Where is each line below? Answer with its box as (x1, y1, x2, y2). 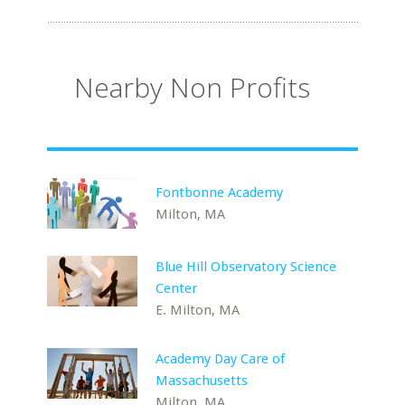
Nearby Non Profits (74, 69, 311, 106)
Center (155, 280, 198, 297)
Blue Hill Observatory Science (155, 259, 337, 275)
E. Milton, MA (155, 302, 240, 318)
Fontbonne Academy (155, 184, 284, 201)
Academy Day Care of (155, 351, 286, 367)
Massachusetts (155, 372, 249, 389)
